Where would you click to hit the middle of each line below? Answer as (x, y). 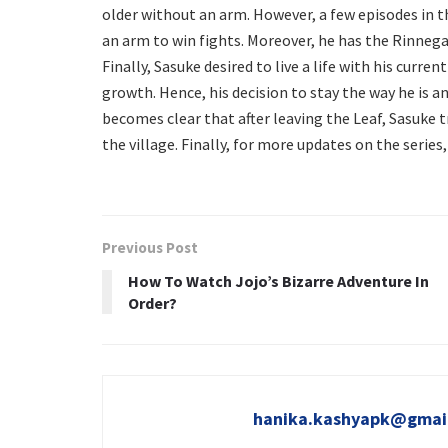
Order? (152, 302)
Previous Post (150, 247)
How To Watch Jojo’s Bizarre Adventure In (278, 280)
